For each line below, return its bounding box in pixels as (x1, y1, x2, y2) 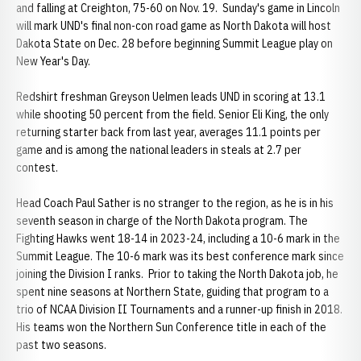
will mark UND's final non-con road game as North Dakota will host (16, 19, 331, 33)
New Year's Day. (16, 54, 93, 68)
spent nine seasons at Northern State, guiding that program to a (16, 284, 329, 299)
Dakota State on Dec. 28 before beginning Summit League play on (16, 36, 333, 51)
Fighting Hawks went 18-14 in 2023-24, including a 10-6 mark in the (16, 231, 340, 246)
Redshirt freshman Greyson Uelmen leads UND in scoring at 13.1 (16, 89, 326, 104)
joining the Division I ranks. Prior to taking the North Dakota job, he (16, 267, 338, 281)
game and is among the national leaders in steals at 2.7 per (16, 143, 301, 157)
